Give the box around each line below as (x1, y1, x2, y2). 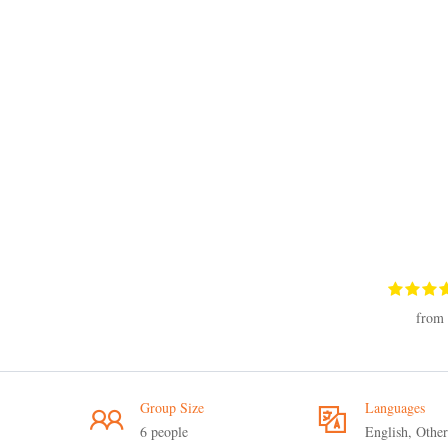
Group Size (140, 398, 204, 417)
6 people (140, 422, 188, 441)
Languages (365, 398, 425, 417)
